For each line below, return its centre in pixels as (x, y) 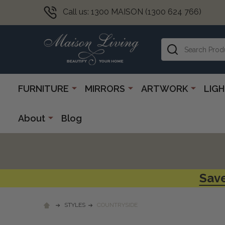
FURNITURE (43, 88)
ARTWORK (164, 88)
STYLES (75, 205)
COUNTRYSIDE (117, 205)
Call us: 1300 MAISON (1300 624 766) (132, 12)
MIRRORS (105, 88)
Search (174, 44)
